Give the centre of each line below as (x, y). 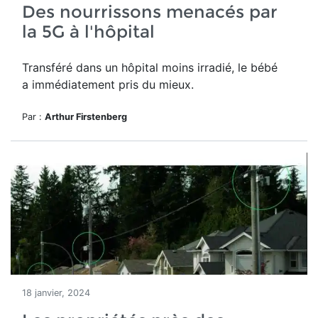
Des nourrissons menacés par (150, 12)
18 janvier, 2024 (56, 293)
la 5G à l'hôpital (88, 32)
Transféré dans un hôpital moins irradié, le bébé (150, 67)
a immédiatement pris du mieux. (108, 84)
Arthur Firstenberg (86, 117)
